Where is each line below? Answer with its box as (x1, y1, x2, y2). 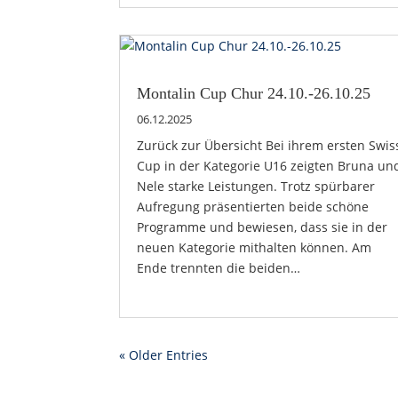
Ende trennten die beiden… (137, 259, 301, 276)
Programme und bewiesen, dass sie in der (137, 218, 388, 235)
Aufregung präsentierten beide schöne (137, 197, 370, 215)
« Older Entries (119, 346, 209, 363)
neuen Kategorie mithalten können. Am (137, 238, 372, 256)
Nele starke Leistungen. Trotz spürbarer (137, 177, 376, 195)
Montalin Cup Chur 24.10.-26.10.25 (137, 84, 371, 102)
